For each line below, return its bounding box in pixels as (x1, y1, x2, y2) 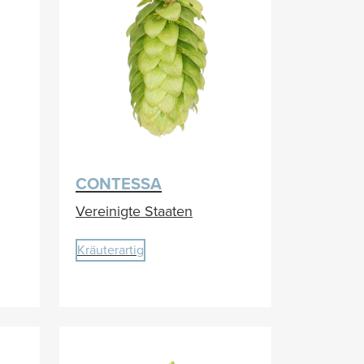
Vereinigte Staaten (76, 202, 193, 220)
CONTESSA (76, 174, 162, 194)
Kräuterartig (77, 242, 144, 258)
